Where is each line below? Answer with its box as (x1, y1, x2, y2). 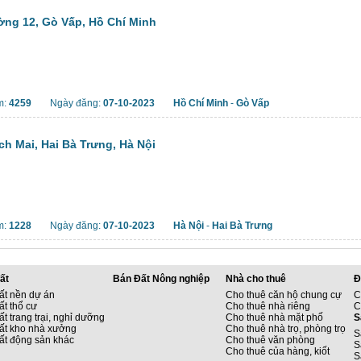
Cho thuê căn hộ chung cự (226, 289, 342, 301)
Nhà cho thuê (226, 273, 286, 284)
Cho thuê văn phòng (226, 334, 315, 346)
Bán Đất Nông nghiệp (113, 273, 210, 284)
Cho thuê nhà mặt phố (226, 312, 323, 323)
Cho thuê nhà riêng (226, 301, 310, 312)
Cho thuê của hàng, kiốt (226, 346, 330, 357)
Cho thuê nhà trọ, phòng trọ (226, 323, 346, 334)
